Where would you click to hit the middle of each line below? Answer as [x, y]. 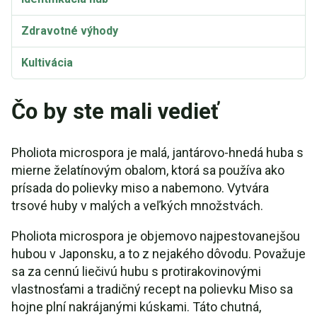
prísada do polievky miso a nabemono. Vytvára [140, 188]
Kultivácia [47, 63]
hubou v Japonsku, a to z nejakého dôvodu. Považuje [158, 254]
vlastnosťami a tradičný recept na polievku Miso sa [152, 289]
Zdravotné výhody [70, 31]
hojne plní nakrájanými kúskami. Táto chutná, [136, 307]
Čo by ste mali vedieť [115, 111]
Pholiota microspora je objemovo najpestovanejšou [156, 236]
